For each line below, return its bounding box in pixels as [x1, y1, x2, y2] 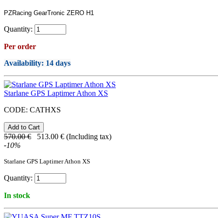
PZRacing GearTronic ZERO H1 [4, 9, 94, 17]
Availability [4, 59, 41, 68]
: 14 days [41, 59, 71, 68]
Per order [4, 42, 36, 51]
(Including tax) [66, 132, 111, 141]
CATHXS [30, 106, 61, 114]
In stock [4, 191, 30, 200]
